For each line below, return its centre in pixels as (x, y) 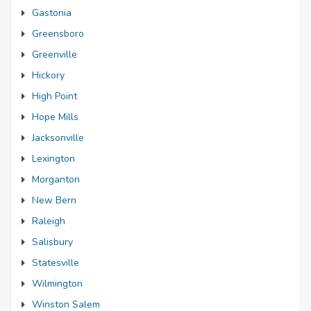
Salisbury (52, 242)
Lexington (53, 159)
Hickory (48, 75)
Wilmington (57, 284)
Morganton (56, 179)
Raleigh (49, 221)
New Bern (54, 200)
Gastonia (52, 13)
